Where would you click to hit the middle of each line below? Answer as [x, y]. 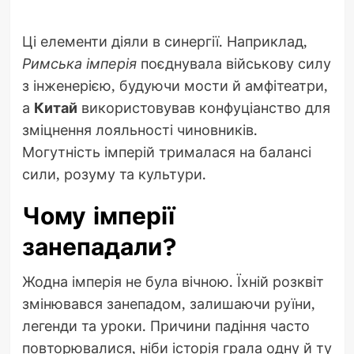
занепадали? [99, 247]
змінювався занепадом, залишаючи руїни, [168, 303]
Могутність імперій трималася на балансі [166, 151]
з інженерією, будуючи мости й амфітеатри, [175, 85]
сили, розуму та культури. [114, 173]
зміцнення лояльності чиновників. [139, 129]
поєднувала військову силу [233, 63]
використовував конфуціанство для [203, 107]
